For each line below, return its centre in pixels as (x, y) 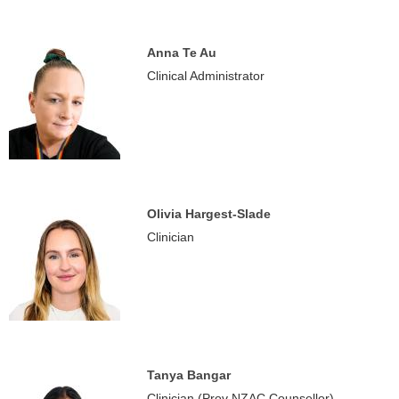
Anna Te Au (182, 53)
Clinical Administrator (206, 76)
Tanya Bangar (189, 375)
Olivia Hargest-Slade (209, 214)
